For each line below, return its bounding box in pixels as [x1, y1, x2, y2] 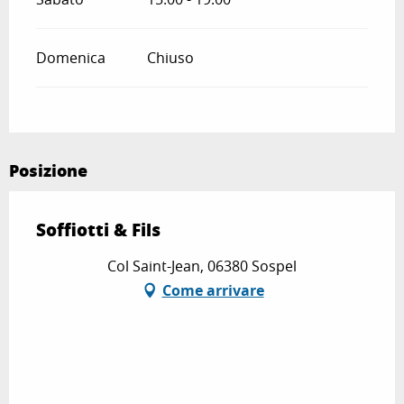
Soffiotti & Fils [36, 217, 161, 243]
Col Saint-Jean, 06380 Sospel [107, 256, 297, 277]
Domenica [36, 48, 106, 69]
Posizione [9, 159, 87, 183]
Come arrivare [161, 280, 264, 301]
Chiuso [146, 48, 194, 69]
